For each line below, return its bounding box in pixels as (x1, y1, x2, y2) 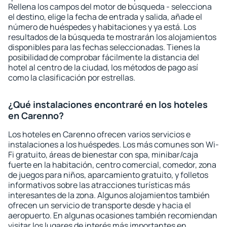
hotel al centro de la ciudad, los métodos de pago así (8, 62, 198, 73)
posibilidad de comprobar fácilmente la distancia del (8, 52, 199, 63)
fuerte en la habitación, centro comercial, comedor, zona (8, 159, 216, 170)
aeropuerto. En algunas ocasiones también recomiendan (8, 210, 217, 221)
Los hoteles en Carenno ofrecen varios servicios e (8, 129, 191, 140)
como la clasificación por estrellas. (8, 72, 135, 83)
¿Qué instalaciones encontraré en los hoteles (8, 98, 208, 110)
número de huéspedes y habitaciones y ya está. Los (8, 21, 196, 32)
